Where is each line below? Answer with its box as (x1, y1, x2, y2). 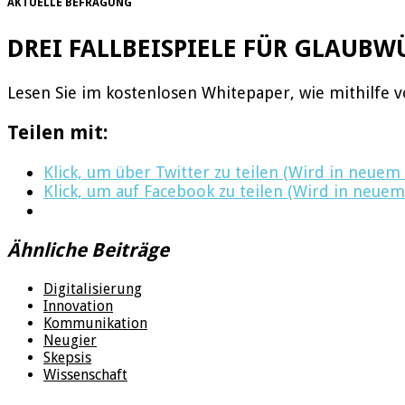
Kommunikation (43, 314, 147, 332)
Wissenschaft (43, 365, 127, 383)
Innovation (43, 297, 113, 315)
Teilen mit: (7, 120, 108, 144)
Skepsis (43, 348, 91, 366)
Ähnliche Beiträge (7, 238, 169, 261)
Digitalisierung (43, 279, 142, 297)
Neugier (43, 331, 97, 349)
